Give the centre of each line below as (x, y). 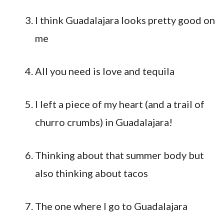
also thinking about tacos (91, 173)
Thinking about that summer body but (119, 155)
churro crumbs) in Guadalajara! (104, 122)
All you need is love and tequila (105, 71)
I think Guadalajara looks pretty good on (125, 20)
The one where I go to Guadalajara (111, 206)
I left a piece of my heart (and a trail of (120, 104)
